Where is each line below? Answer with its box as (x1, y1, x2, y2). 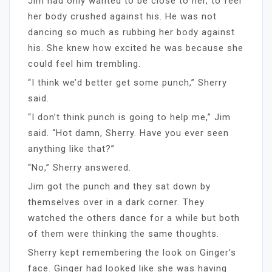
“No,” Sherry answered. (28, 161, 131, 173)
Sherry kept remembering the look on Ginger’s (28, 246, 236, 258)
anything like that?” (28, 143, 115, 154)
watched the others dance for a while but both (28, 212, 240, 223)
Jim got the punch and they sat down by (28, 180, 211, 192)
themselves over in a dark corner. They (28, 196, 205, 208)
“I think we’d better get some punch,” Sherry (28, 76, 227, 88)
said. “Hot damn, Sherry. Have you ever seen (28, 127, 229, 138)
